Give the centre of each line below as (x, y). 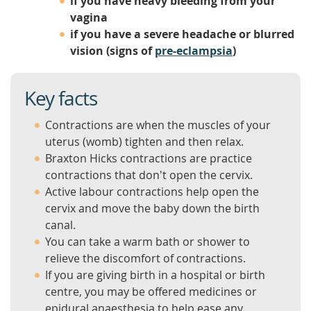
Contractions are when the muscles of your (158, 125)
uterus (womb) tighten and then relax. (144, 142)
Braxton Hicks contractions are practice (149, 158)
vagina (89, 17)
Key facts (61, 98)
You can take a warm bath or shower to (148, 242)
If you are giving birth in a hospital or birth (155, 275)
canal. (60, 225)
